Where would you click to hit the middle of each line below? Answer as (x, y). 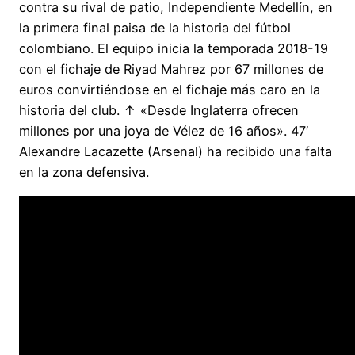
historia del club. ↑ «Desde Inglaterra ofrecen (159, 111)
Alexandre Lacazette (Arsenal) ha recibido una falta (176, 152)
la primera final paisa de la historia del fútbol (155, 28)
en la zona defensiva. (84, 172)
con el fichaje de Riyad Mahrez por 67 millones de (171, 69)
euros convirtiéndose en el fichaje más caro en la (170, 90)
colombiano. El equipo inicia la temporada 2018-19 (174, 49)
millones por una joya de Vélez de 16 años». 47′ (164, 131)
